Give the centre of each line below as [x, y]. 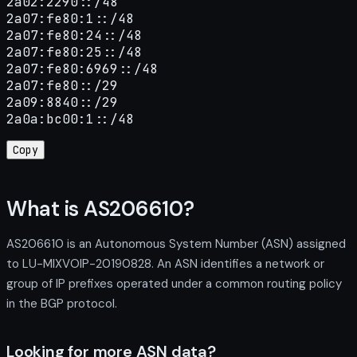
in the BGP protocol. [62, 303]
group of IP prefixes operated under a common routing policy [174, 283]
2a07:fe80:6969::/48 [82, 69]
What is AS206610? [100, 208]
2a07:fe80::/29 [62, 86]
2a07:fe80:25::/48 [74, 53]
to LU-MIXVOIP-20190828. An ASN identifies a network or [165, 263]
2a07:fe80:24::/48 [74, 36]
